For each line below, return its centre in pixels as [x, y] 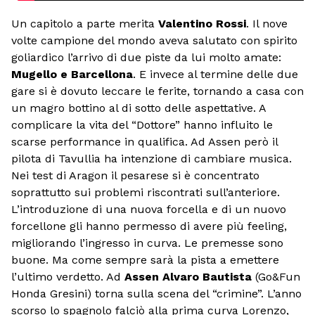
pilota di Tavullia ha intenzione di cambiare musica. [152, 159]
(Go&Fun [276, 277]
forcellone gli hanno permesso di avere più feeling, [149, 226]
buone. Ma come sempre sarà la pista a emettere [145, 260]
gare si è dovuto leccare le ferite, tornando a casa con [157, 91]
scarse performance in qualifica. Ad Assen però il [144, 142]
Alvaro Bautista [207, 277]
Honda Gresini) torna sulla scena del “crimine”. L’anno [156, 294]
